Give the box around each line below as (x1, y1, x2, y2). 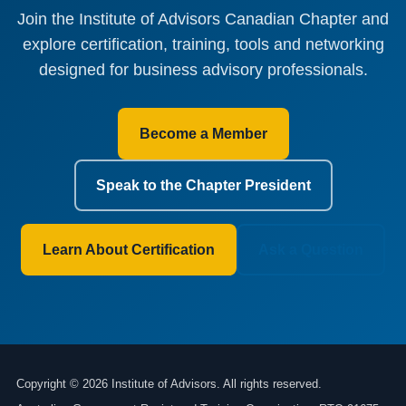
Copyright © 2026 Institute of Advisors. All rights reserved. (15, 377, 322, 391)
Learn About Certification (43, 242, 215, 258)
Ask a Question (258, 242, 363, 258)
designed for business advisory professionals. (38, 61, 368, 80)
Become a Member (139, 126, 267, 142)
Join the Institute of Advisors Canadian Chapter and (17, 10, 389, 29)
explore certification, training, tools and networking (22, 35, 384, 54)
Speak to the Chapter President (95, 178, 311, 194)
